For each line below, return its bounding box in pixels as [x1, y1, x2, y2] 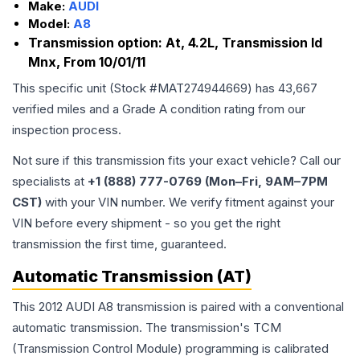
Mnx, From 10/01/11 [28, 54, 145, 71]
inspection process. [12, 122, 121, 138]
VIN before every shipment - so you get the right [12, 215, 280, 231]
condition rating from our [167, 101, 305, 117]
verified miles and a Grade [12, 101, 159, 117]
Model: [28, 16, 73, 32]
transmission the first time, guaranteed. [12, 236, 227, 252]
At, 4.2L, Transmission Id [166, 35, 322, 51]
